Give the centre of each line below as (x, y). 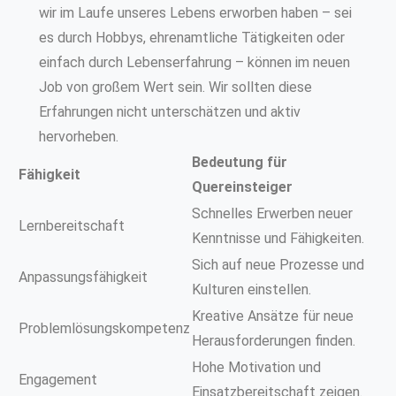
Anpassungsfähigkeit (83, 277)
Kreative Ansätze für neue (273, 316)
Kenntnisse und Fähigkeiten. (278, 238)
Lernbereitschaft (72, 225)
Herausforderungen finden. (274, 340)
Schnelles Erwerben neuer (272, 213)
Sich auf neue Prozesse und (278, 264)
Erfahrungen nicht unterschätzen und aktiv (170, 111)
